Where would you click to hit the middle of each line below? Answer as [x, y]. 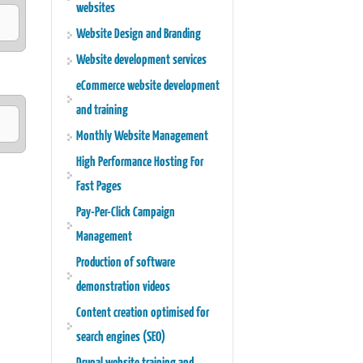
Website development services [141, 61]
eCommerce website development [147, 87]
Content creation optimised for [142, 314]
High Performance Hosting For [139, 163]
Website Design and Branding [138, 35]
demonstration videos [123, 288]
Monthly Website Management [142, 137]
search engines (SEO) [120, 338]
